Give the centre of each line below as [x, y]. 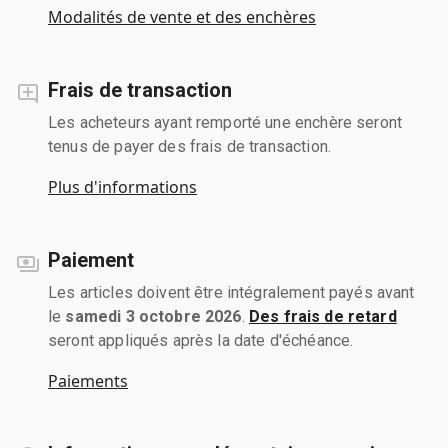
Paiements [88, 380]
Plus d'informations [122, 186]
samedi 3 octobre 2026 [153, 316]
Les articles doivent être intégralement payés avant [231, 292]
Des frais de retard [322, 316]
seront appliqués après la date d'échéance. [201, 340]
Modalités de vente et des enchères [182, 16]
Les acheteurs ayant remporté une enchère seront [225, 122]
